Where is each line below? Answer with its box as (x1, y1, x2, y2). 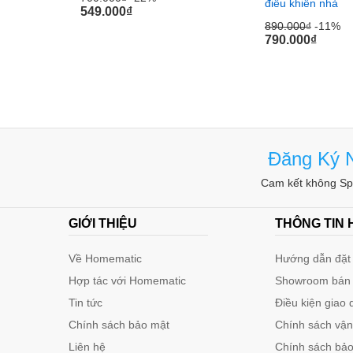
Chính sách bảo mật (69, 318, 169, 332)
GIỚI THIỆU (69, 217, 137, 231)
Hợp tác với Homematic (69, 274, 186, 288)
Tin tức (69, 296, 102, 310)
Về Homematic (69, 252, 142, 266)
